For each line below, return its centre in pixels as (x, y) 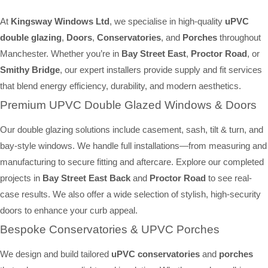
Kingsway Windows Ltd (60, 22)
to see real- (229, 178)
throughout (239, 38)
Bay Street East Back (86, 178)
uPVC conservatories (156, 254)
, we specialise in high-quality (167, 22)
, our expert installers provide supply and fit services (161, 70)
